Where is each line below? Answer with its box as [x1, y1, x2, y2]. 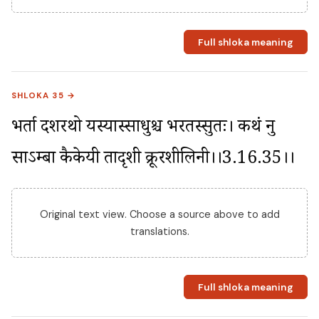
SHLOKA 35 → [11, 90, 76, 102]
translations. [130, 225, 189, 239]
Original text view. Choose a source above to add [39, 208, 280, 221]
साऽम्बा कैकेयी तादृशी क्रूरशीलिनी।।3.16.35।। [11, 147, 295, 175]
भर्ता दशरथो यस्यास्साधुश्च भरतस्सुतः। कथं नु [11, 115, 275, 144]
